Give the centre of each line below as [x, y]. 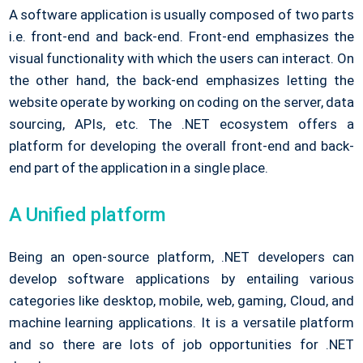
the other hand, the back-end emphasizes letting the [181, 80]
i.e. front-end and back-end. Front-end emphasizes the [181, 36]
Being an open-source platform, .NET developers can [181, 256]
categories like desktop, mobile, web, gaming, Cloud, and [181, 300]
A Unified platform [87, 214]
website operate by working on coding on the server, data [181, 102]
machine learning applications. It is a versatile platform [181, 322]
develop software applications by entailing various [181, 278]
